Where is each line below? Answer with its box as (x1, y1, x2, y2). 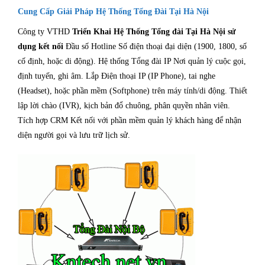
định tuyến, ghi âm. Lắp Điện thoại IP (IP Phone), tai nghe (18, 72, 215, 81)
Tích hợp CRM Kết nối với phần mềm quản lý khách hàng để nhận (18, 116, 241, 125)
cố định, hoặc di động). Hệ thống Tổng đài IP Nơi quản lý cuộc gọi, (18, 57, 246, 66)
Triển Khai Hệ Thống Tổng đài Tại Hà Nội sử (72, 27, 235, 37)
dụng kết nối (18, 42, 66, 51)
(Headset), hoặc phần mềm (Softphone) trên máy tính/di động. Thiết (18, 86, 247, 96)
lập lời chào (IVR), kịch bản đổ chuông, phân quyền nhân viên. (18, 101, 230, 111)
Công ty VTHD (18, 27, 72, 37)
